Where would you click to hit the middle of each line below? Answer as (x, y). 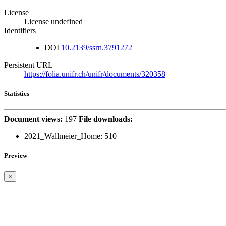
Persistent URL (29, 65)
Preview (16, 155)
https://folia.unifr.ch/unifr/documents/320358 (95, 74)
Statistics (17, 94)
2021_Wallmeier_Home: (63, 136)
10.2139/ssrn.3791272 (97, 48)
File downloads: (106, 119)
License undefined (53, 22)
